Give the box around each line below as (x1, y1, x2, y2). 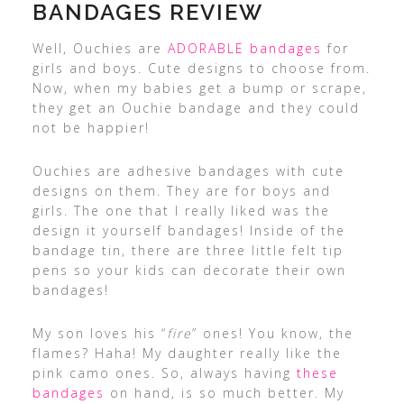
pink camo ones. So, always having (32, 364, 297, 381)
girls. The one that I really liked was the (32, 202, 330, 219)
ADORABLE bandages (167, 40, 322, 57)
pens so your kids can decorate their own (32, 262, 346, 279)
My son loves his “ (32, 325, 167, 342)
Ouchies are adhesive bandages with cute (32, 162, 344, 179)
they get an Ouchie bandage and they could (32, 99, 360, 116)
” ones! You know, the (191, 325, 353, 342)
